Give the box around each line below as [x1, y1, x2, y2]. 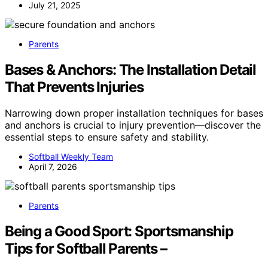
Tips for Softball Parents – [5, 240, 167, 258]
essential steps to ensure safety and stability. [5, 131, 209, 144]
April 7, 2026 [29, 162, 77, 172]
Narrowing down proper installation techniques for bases [5, 107, 263, 120]
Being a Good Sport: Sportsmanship [5, 223, 233, 240]
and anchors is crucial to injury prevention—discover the [5, 119, 261, 132]
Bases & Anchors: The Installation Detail [5, 60, 256, 78]
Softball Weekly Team [29, 151, 113, 162]
